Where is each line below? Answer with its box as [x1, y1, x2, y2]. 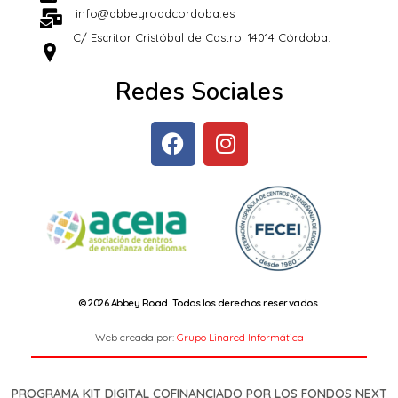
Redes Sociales [115, 75, 283, 108]
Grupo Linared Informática [176, 330, 304, 344]
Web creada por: [94, 330, 177, 344]
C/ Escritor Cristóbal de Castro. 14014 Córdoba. [73, 29, 330, 44]
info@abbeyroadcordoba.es [76, 5, 235, 20]
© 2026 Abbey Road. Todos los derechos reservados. [78, 296, 320, 309]
